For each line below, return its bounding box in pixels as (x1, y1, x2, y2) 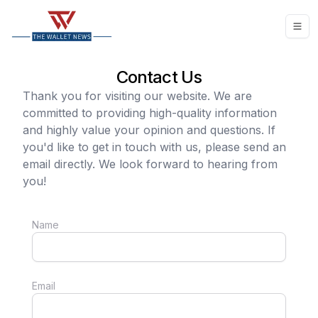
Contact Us (116, 66, 202, 87)
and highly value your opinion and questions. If (23, 122, 275, 137)
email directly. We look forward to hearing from (23, 156, 278, 171)
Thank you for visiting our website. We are (23, 88, 252, 103)
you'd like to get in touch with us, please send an (23, 139, 286, 154)
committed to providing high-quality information (23, 105, 277, 120)
